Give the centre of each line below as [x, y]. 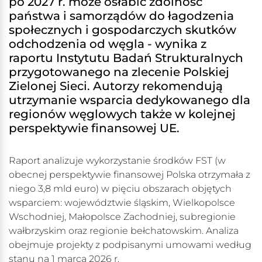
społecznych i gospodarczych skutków [123, 30]
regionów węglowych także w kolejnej [122, 114]
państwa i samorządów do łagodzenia [121, 16]
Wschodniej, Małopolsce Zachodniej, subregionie [122, 217]
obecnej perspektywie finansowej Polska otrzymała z [130, 175]
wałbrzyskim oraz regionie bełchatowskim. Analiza [124, 231]
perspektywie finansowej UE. [94, 128]
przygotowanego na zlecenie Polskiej [119, 72]
